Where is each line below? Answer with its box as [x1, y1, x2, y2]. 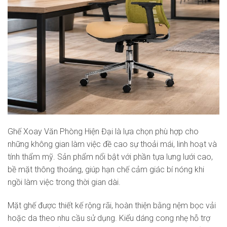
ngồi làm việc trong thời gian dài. [8, 177, 121, 187]
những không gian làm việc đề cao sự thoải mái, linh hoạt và [8, 139, 217, 149]
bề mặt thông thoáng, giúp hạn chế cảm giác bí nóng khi [8, 164, 204, 174]
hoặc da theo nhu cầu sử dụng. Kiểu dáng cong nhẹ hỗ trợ [8, 213, 210, 223]
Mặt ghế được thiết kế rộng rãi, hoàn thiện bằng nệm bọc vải [8, 200, 216, 210]
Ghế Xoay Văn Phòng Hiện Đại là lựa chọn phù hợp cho [8, 126, 199, 136]
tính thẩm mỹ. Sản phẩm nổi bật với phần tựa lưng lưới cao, [8, 152, 213, 162]
